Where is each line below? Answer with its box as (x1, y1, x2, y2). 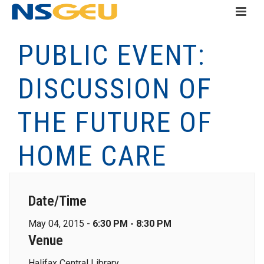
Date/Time (28, 193, 87, 209)
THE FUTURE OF (18, 105, 213, 139)
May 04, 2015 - (28, 218, 93, 229)
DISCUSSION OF (18, 72, 212, 105)
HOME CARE (18, 139, 167, 173)
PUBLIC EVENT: (18, 38, 206, 72)
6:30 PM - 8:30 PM (93, 218, 171, 229)
